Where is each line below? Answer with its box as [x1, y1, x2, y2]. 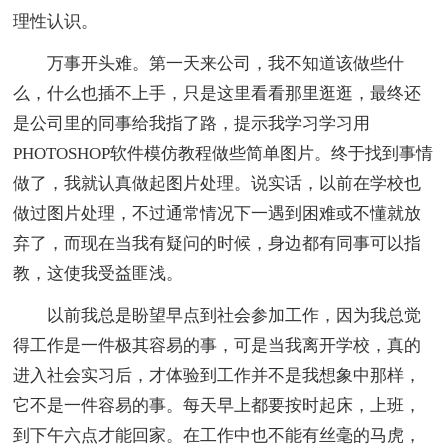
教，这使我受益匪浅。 [13, 263, 184, 283]
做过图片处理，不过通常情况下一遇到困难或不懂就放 [13, 203, 422, 223]
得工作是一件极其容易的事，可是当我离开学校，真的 [13, 335, 422, 355]
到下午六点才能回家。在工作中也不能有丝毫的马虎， [13, 425, 422, 445]
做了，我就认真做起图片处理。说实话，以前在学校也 [13, 173, 422, 193]
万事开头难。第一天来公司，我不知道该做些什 [13, 53, 405, 73]
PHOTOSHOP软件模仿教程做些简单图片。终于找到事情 [13, 143, 434, 163]
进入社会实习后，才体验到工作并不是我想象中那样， [13, 365, 422, 385]
